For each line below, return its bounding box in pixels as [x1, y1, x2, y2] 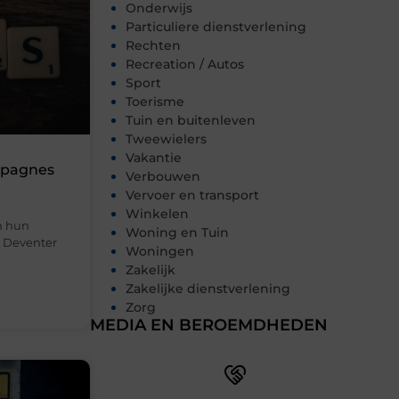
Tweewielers [126, 131, 207, 148]
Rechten [126, 37, 181, 54]
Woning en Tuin [126, 224, 229, 241]
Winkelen [126, 206, 189, 223]
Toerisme [126, 94, 184, 110]
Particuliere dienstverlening [126, 19, 306, 36]
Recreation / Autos [126, 56, 244, 73]
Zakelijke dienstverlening [126, 281, 290, 297]
